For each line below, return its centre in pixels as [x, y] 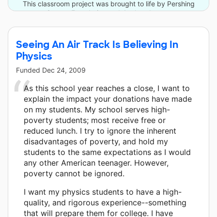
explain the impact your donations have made [108, 99]
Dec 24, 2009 [64, 70]
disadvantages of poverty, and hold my [96, 141]
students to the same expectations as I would [107, 152]
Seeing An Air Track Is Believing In [97, 44]
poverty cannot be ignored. [74, 173]
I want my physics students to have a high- [103, 192]
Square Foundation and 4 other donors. [108, 13]
